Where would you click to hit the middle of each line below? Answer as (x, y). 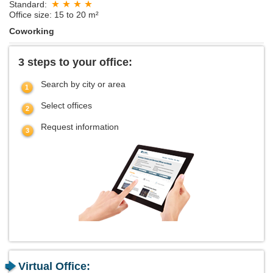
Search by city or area (83, 84)
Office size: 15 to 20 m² (54, 15)
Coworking (32, 31)
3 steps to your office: (75, 62)
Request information (80, 127)
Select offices (66, 106)
